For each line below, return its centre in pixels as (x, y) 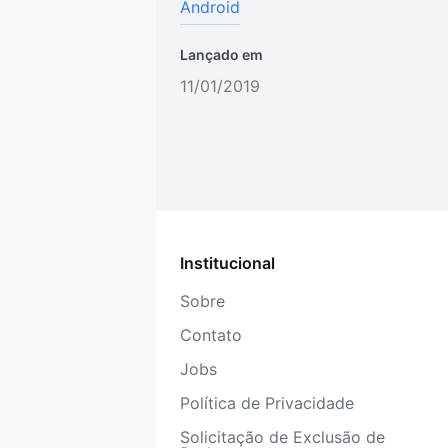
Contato (211, 335)
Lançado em (221, 54)
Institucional (227, 263)
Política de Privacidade (267, 403)
